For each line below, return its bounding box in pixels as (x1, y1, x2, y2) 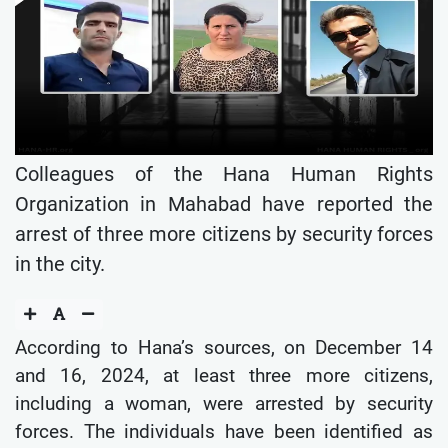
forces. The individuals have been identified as (15, 419, 433, 443)
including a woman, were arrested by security (15, 391, 433, 415)
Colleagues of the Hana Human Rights (15, 161, 433, 186)
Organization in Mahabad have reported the (15, 191, 433, 216)
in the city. (15, 251, 105, 276)
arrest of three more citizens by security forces (15, 221, 433, 246)
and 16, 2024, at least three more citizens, (15, 363, 433, 387)
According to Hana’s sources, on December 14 (15, 335, 433, 359)
